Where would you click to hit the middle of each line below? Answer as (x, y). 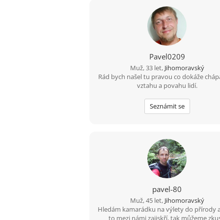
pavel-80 (167, 189)
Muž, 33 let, (147, 68)
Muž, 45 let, (147, 200)
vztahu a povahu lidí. (167, 85)
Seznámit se (167, 106)
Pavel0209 (167, 56)
